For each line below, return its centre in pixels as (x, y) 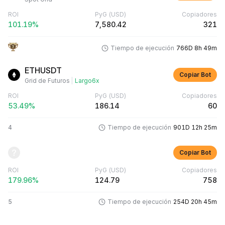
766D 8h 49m (197, 48)
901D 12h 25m (195, 127)
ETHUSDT (43, 70)
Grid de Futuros (47, 81)
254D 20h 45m (195, 202)
